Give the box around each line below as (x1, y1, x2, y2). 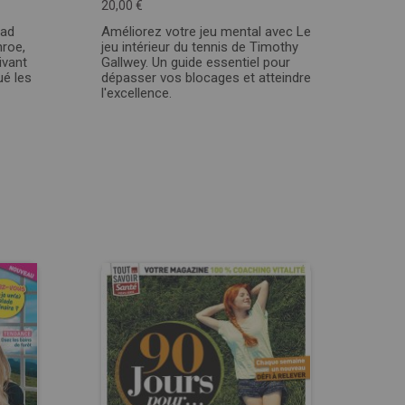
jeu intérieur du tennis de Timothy (101, 39, 298, 55)
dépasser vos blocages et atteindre (101, 70, 311, 86)
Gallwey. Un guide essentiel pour (101, 54, 290, 71)
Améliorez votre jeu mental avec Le (101, 24, 311, 40)
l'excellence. (101, 85, 172, 101)
